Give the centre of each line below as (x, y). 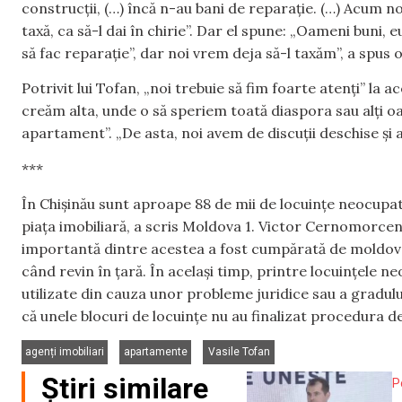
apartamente (155, 352)
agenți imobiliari (65, 352)
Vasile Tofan (239, 352)
